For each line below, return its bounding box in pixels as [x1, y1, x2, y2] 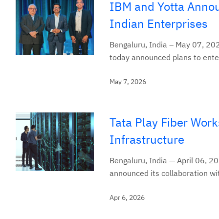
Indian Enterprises [109, 16, 208, 31]
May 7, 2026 [109, 77, 146, 86]
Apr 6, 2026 [109, 193, 145, 202]
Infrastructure [109, 131, 184, 147]
